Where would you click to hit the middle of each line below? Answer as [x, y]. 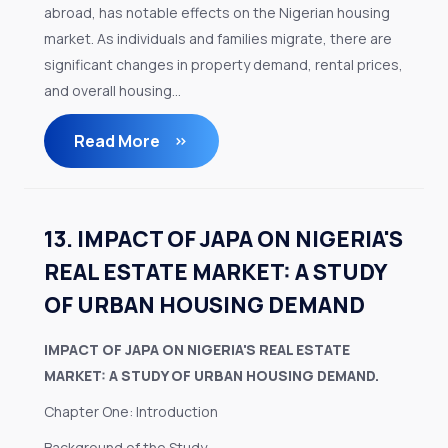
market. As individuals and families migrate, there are [218, 38]
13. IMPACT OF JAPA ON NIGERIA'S [223, 239]
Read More [118, 141]
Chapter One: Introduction [131, 411]
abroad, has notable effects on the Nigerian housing [217, 12]
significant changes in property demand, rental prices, [223, 64]
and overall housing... [112, 90]
